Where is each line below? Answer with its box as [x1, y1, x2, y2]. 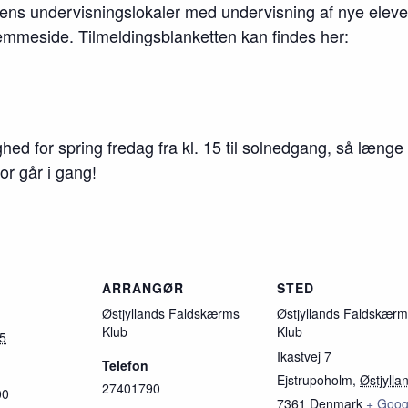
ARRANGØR [102, 279, 184, 297]
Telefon [102, 356, 148, 374]
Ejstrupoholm [277, 371, 352, 389]
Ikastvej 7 [277, 347, 331, 365]
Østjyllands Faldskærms [102, 304, 240, 322]
